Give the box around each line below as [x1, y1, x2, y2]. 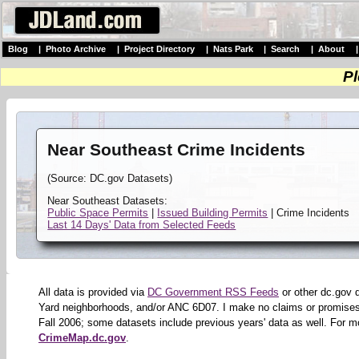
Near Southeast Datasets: [47, 194, 168, 207]
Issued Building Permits [157, 206, 268, 219]
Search [271, 44, 301, 54]
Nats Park [212, 44, 253, 54]
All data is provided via [38, 286, 147, 299]
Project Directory [123, 44, 195, 54]
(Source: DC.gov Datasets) [47, 171, 173, 184]
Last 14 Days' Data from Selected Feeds [47, 218, 236, 231]
